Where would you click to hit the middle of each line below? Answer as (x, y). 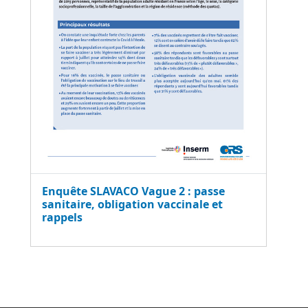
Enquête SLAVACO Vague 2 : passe (133, 191)
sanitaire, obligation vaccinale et (132, 204)
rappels (62, 217)
